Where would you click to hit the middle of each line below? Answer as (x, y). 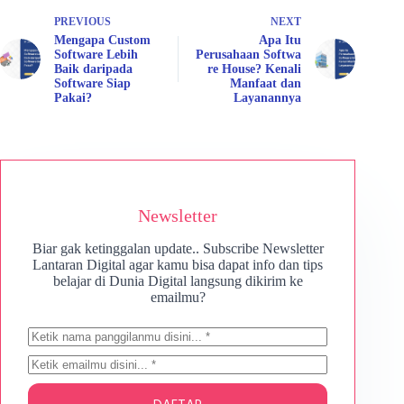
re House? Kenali (255, 69)
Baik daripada (93, 69)
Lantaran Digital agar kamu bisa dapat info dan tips (178, 265)
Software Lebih (96, 55)
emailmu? (178, 297)
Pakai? (73, 98)
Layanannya (268, 98)
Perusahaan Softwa (249, 55)
